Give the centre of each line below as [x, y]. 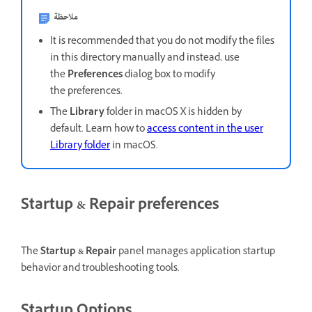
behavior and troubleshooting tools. [100, 269]
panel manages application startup [196, 252]
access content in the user [205, 130]
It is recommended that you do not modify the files [162, 42]
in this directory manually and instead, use [145, 58]
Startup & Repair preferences [120, 206]
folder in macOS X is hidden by [173, 113]
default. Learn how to [99, 130]
